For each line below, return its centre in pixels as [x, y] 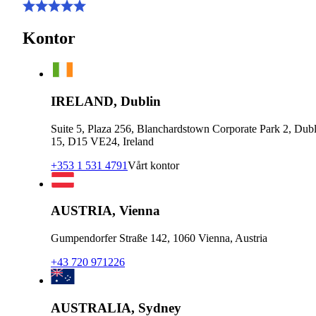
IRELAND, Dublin [106, 101]
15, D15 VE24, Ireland [102, 141]
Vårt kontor [153, 165]
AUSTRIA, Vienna [105, 211]
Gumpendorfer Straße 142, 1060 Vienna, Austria [159, 238]
